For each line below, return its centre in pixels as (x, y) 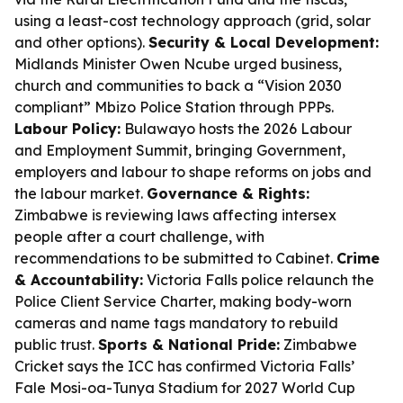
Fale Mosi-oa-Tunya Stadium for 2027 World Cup (185, 388)
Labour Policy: (67, 129)
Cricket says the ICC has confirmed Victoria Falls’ (184, 366)
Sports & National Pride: (189, 345)
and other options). (81, 42)
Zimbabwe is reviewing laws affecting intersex (175, 215)
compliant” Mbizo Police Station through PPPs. (174, 107)
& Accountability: (79, 280)
